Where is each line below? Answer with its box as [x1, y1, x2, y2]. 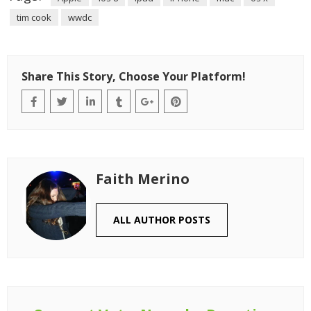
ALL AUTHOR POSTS [113, 213, 210, 226]
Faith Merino [96, 169, 190, 188]
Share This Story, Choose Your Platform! [22, 69, 246, 84]
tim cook [17, 11, 51, 24]
